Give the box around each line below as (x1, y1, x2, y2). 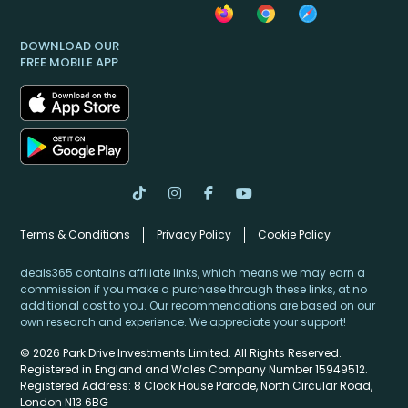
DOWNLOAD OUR (20, 37, 119, 56)
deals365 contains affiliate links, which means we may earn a (20, 265, 365, 281)
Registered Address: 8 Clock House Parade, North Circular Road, (20, 378, 372, 394)
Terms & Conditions (20, 227, 130, 243)
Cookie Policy (258, 227, 331, 243)
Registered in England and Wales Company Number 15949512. (20, 362, 368, 378)
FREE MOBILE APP (20, 54, 118, 72)
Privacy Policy (157, 227, 231, 243)
